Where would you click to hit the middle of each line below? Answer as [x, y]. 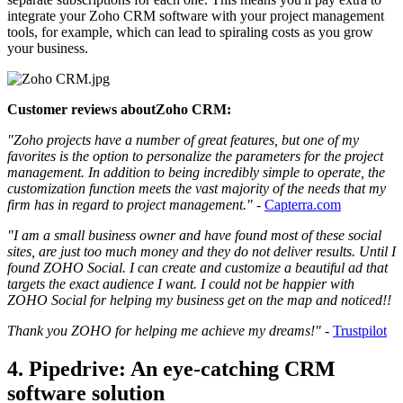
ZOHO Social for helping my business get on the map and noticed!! [199, 300]
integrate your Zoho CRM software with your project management [196, 16]
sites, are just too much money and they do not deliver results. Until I [201, 252]
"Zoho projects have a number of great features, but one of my [183, 140]
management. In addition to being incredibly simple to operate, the [196, 173]
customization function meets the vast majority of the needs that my [197, 189]
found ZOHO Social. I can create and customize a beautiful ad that [197, 268]
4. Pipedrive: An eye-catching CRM [171, 369]
